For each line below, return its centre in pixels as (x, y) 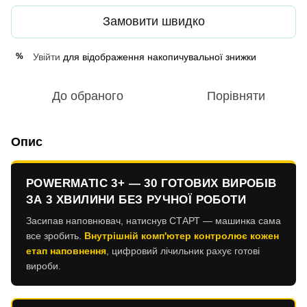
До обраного (88, 96)
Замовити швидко (153, 22)
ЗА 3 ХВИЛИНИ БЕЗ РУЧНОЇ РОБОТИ (136, 199)
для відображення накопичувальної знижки (158, 57)
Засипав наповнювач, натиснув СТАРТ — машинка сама (153, 220)
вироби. (44, 266)
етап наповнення (66, 250)
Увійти (47, 57)
